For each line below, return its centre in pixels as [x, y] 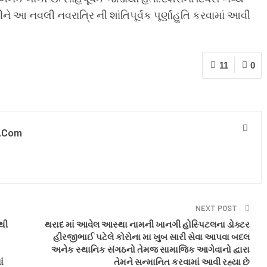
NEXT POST [217, 208]
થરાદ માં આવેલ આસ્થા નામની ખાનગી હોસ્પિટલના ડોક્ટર [147, 224]
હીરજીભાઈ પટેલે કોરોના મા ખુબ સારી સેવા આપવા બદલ [151, 236]
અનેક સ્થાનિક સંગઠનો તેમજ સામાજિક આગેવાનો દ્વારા [150, 249]
